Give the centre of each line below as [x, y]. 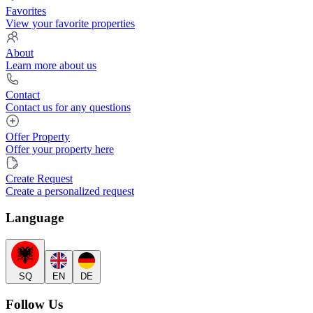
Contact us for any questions [68, 107]
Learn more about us [51, 65]
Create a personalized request [70, 191]
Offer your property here [60, 149]
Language [35, 218]
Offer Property [38, 136]
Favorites [26, 10]
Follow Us [34, 304]
